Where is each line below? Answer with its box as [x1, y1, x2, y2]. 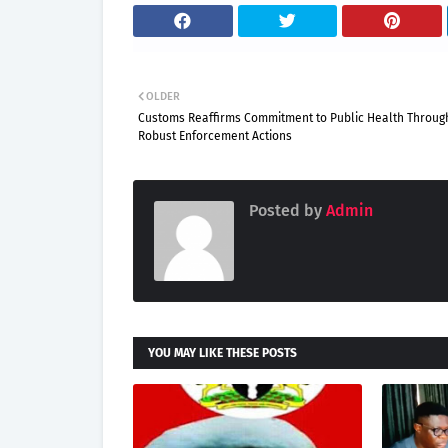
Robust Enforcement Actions [138, 129, 292, 143]
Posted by [249, 201, 322, 220]
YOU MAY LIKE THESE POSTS [148, 346, 297, 360]
